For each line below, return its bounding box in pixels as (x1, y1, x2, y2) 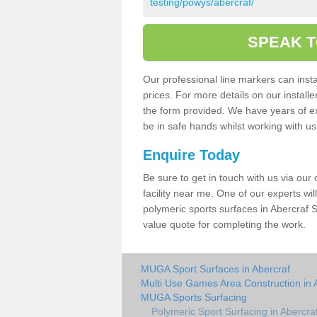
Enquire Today (143, 146, 240, 163)
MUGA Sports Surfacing (141, 291, 247, 303)
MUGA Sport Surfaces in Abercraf (141, 263, 290, 275)
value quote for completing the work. (143, 218, 306, 230)
